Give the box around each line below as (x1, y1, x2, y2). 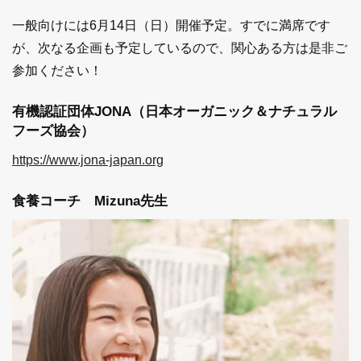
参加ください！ (12, 63, 102, 77)
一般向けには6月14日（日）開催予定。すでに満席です (12, 18, 330, 32)
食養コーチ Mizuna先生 (12, 193, 168, 209)
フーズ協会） (12, 122, 94, 139)
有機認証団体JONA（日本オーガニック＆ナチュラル (12, 103, 337, 119)
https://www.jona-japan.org (12, 152, 164, 167)
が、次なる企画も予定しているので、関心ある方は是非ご (12, 40, 347, 55)
